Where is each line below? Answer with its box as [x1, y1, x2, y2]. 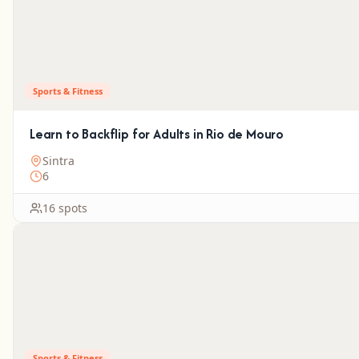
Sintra [42, 153, 75, 168]
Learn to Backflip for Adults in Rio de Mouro [30, 124, 284, 143]
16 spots [42, 200, 87, 216]
